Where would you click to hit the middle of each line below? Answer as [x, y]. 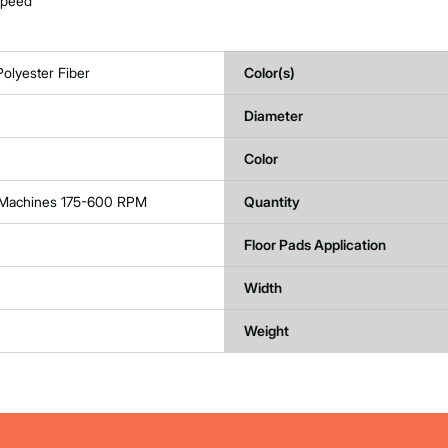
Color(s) [269, 72]
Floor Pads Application [315, 244]
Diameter [273, 115]
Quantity [272, 201]
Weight [266, 330]
